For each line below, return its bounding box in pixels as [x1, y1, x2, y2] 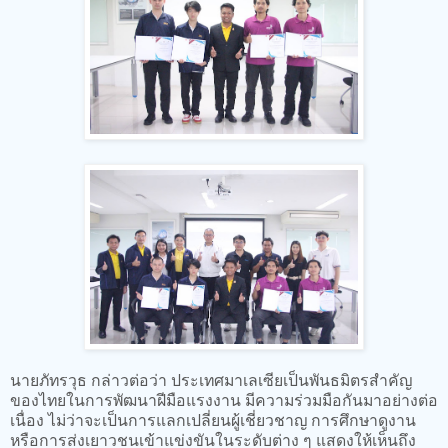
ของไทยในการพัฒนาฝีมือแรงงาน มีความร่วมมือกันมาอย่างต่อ [10, 388, 438, 410]
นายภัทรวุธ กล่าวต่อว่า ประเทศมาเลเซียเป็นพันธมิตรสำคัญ [10, 368, 412, 390]
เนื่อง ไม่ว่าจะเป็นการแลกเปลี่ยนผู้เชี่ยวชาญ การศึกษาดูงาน [10, 408, 416, 430]
